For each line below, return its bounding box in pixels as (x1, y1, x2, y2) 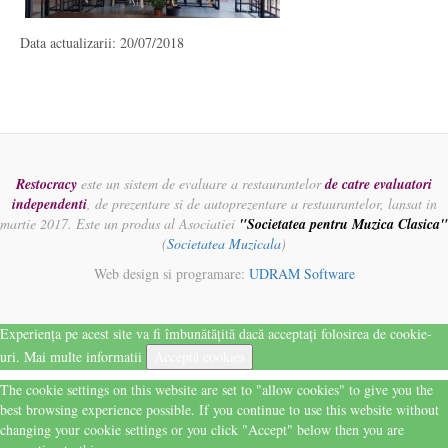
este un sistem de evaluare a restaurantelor (77, 174, 325, 193)
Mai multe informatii (24, 347, 142, 366)
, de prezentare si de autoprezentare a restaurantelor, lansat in (86, 194, 437, 213)
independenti (11, 194, 87, 214)
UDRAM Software (248, 264, 355, 283)
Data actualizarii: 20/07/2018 (20, 33, 184, 52)
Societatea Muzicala (167, 234, 281, 253)
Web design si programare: (93, 264, 249, 283)
